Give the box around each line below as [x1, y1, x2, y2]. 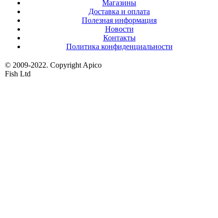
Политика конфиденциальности [66, 42, 173, 51]
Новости [105, 24, 134, 33]
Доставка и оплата [89, 7, 150, 16]
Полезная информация [82, 16, 157, 24]
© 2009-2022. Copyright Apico [5, 60, 102, 69]
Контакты [103, 33, 136, 42]
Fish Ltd [5, 69, 31, 78]
